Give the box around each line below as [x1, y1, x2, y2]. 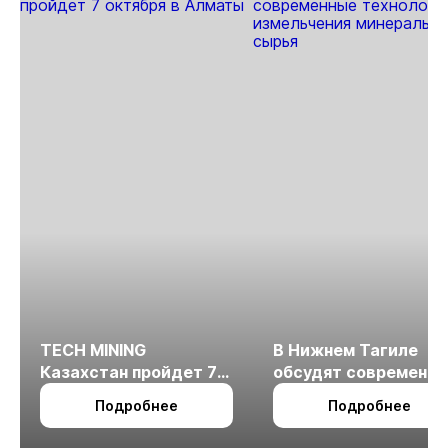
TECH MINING [40, 339, 146, 360]
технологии [273, 383, 369, 404]
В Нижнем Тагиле [273, 339, 418, 360]
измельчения [273, 405, 381, 426]
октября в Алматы [40, 383, 192, 404]
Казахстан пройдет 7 [40, 361, 217, 382]
